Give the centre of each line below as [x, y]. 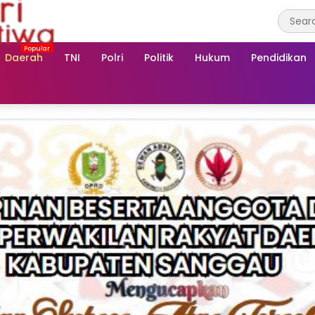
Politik [159, 57]
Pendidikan [279, 57]
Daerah [24, 57]
